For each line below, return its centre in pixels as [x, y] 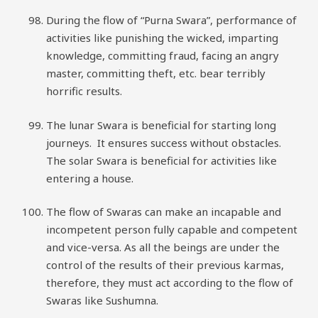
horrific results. [84, 91]
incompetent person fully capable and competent [172, 229]
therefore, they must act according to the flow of [170, 283]
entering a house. [90, 178]
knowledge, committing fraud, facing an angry [163, 55]
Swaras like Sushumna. [104, 300]
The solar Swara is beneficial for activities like [161, 160]
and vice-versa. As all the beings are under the [163, 247]
